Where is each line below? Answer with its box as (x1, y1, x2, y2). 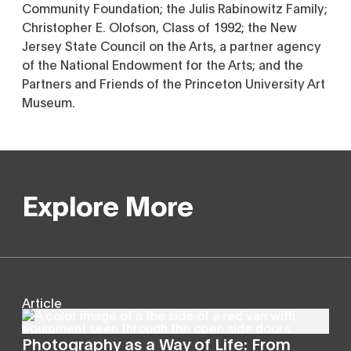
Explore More (22, 186, 194, 222)
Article (22, 294, 62, 310)
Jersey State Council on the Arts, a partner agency (22, 37, 321, 53)
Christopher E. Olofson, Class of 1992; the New (22, 18, 297, 34)
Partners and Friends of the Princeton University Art (22, 74, 325, 91)
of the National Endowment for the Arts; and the (22, 56, 303, 72)
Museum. (22, 93, 75, 110)
